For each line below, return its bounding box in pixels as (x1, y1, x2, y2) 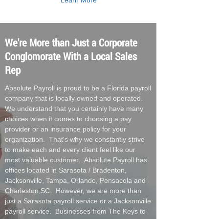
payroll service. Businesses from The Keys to (5, 207, 146, 215)
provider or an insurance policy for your (5, 125, 126, 133)
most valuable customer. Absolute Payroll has (5, 156, 147, 164)
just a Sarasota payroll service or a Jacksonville (5, 197, 151, 205)
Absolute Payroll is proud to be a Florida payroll (5, 84, 151, 92)
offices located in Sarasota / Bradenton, (5, 166, 127, 174)
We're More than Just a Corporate (5, 36, 137, 49)
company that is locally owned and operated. (5, 94, 143, 102)
